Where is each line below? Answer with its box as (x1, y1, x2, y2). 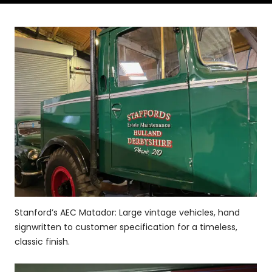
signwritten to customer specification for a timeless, (15, 221, 237, 234)
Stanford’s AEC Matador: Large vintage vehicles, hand (15, 206, 240, 219)
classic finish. (15, 236, 70, 248)
